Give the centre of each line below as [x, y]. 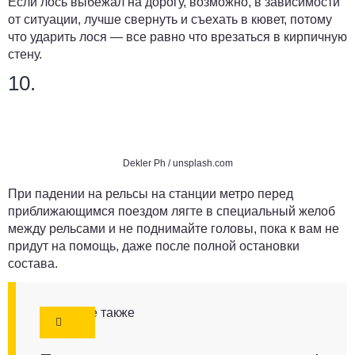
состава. [33, 263]
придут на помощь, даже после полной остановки [154, 246]
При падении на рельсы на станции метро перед [151, 193]
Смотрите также [87, 312]
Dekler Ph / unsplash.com [177, 163]
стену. [25, 54]
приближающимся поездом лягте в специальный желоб [172, 211]
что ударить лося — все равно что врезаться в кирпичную [177, 36]
